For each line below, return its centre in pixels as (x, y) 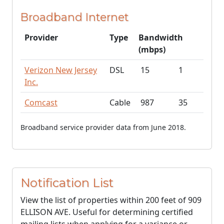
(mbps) (152, 49)
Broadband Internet (74, 17)
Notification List (67, 183)
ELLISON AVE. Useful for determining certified (107, 212)
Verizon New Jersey (61, 70)
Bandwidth (161, 37)
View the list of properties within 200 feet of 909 (111, 200)
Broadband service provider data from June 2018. (103, 127)
